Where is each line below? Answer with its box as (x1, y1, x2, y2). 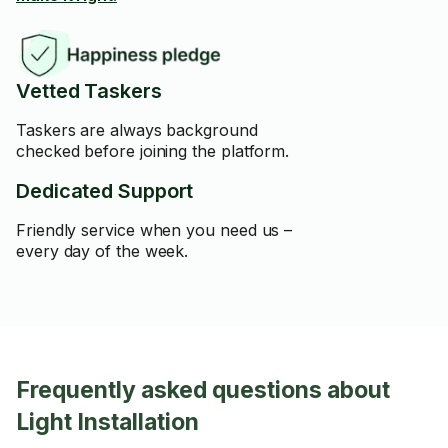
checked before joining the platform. (16, 141, 290, 161)
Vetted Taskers (16, 79, 162, 103)
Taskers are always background (16, 120, 258, 140)
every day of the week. (16, 241, 189, 261)
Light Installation (16, 408, 199, 436)
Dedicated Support (16, 179, 194, 203)
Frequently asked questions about (16, 376, 390, 404)
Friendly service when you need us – (16, 220, 293, 240)
